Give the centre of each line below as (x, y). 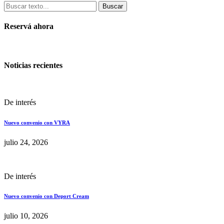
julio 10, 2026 (26, 216)
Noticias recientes (33, 65)
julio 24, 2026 (26, 142)
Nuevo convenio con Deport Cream (46, 196)
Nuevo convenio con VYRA (37, 122)
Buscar (113, 6)
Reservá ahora (29, 26)
